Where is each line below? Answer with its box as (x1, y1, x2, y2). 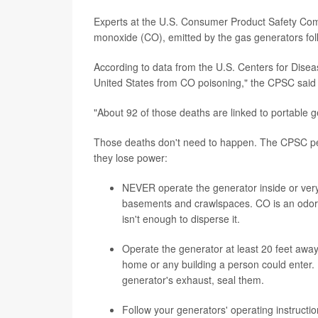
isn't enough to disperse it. (122, 212, 240, 226)
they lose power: (94, 150, 168, 165)
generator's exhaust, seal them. (122, 273, 264, 287)
